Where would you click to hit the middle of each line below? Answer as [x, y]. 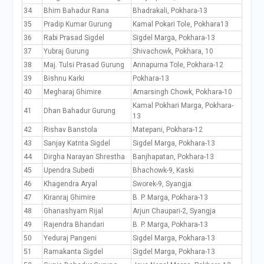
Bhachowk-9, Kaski [163, 170]
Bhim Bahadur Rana [76, 11]
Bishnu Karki [64, 78]
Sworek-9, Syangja [162, 184]
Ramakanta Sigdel [73, 252]
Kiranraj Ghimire [69, 197]
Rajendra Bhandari [74, 225]
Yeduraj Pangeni [70, 238]
